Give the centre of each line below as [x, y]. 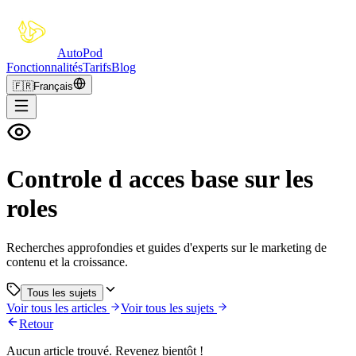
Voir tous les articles [56, 308]
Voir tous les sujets [167, 308]
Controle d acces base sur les [160, 179]
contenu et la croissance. [67, 261]
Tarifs [97, 67]
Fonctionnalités [44, 67]
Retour [36, 323]
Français [53, 86]
